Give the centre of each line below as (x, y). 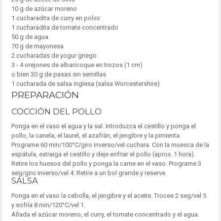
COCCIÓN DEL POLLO (56, 111)
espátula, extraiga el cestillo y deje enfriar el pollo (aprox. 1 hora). (103, 154)
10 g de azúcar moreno (44, 8)
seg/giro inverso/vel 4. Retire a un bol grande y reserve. (89, 173)
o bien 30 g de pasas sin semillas (58, 74)
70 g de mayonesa (37, 46)
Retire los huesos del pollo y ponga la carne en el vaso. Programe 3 (106, 164)
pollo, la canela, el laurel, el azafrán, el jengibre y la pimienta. (96, 136)
